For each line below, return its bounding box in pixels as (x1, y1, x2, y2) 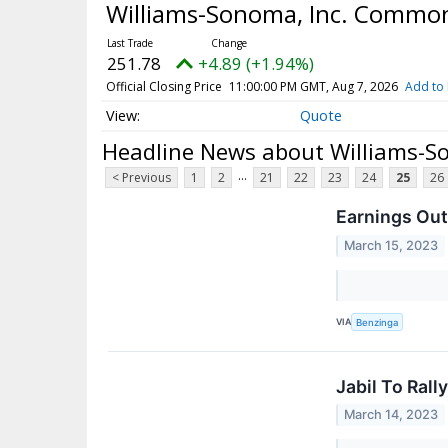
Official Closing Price (105, 77, 222, 95)
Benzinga (356, 316, 399, 328)
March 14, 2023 (344, 407, 439, 423)
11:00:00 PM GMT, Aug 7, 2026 (228, 77, 398, 95)
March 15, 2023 (344, 237, 439, 253)
